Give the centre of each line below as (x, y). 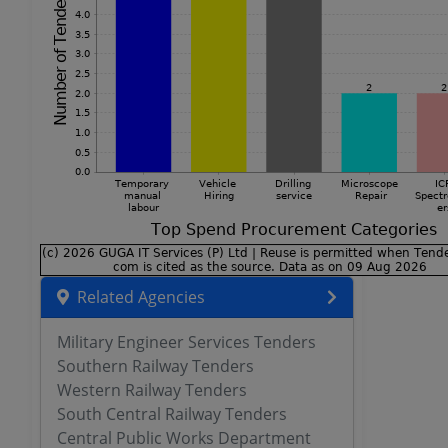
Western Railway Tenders (151, 390)
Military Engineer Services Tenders (186, 342)
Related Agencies (140, 297)
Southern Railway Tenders (155, 366)
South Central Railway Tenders (171, 414)
